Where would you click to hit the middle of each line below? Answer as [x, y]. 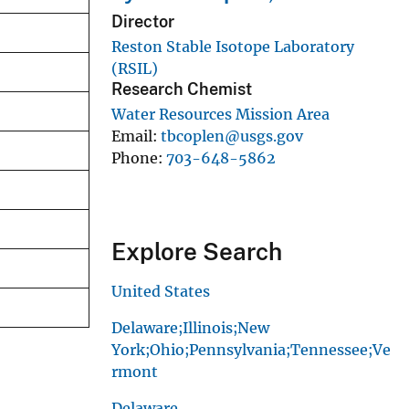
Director [143, 21]
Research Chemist [182, 89]
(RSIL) [135, 68]
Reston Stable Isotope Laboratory [233, 46]
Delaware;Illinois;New [190, 328]
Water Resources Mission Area [220, 115]
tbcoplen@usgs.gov [232, 136]
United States [161, 292]
